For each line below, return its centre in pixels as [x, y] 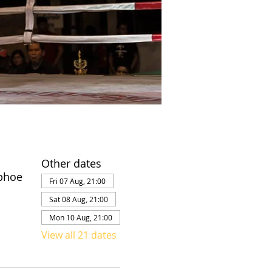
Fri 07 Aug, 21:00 [77, 181]
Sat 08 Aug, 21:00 [78, 199]
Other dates [71, 163]
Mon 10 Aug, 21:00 [80, 217]
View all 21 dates [79, 235]
